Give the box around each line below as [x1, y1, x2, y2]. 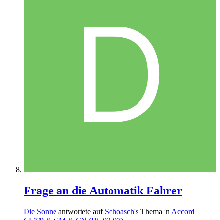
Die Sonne [24, 207, 56, 216]
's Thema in [134, 207, 171, 216]
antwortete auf [56, 207, 105, 216]
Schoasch [105, 207, 134, 216]
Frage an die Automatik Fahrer [24, 184, 182, 197]
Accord [171, 207, 194, 216]
